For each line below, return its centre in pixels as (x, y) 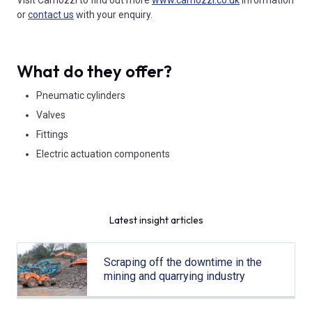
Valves (51, 115)
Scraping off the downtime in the (182, 262)
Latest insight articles (156, 220)
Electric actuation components (103, 154)
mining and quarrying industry (174, 276)
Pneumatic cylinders (81, 96)
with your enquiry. (113, 14)
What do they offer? (94, 71)
